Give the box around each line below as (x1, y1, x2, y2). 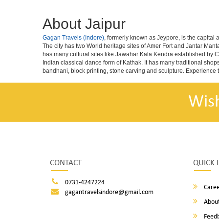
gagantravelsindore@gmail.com (65, 189, 153, 196)
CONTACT (50, 159, 82, 167)
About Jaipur (43, 16, 126, 32)
